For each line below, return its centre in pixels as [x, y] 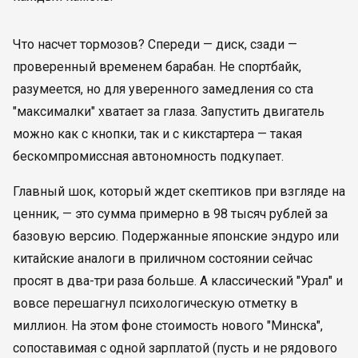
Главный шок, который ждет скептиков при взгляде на [179, 191]
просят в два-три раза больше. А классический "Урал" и [178, 281]
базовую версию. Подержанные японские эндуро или [176, 236]
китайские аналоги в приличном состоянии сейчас [163, 259]
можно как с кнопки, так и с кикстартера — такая [157, 134]
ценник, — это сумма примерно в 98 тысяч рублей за [170, 214]
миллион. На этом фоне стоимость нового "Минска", [168, 326]
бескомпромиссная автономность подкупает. [148, 156]
